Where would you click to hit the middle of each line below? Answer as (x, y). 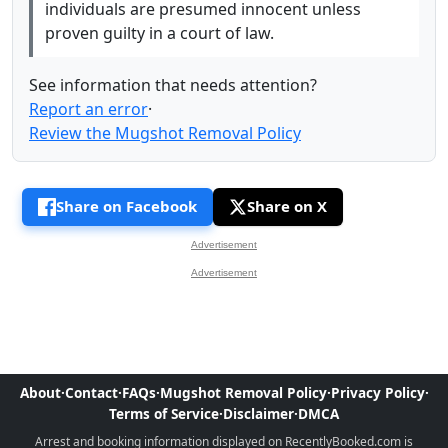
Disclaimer (258, 413)
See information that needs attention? (173, 84)
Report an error (88, 108)
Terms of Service (164, 413)
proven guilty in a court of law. (159, 32)
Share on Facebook (126, 206)
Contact (91, 392)
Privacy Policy (377, 392)
